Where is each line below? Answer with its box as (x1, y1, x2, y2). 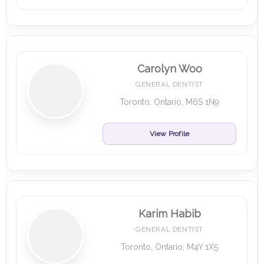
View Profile (149, 130, 190, 138)
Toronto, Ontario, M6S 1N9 (120, 97, 219, 107)
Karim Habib (138, 207, 201, 220)
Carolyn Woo (137, 62, 202, 75)
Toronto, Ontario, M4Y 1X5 (121, 242, 218, 252)
